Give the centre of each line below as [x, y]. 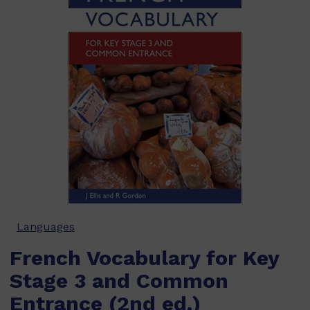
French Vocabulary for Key [144, 258]
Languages [46, 227]
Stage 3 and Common [119, 281]
